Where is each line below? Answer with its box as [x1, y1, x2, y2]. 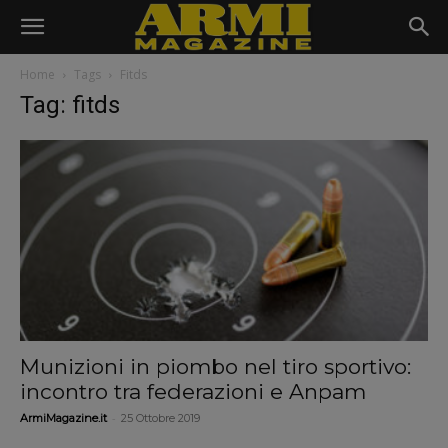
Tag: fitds [20, 91, 120, 119]
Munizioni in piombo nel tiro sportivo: [20, 354, 411, 380]
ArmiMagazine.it [20, 411, 107, 426]
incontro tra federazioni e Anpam [20, 379, 366, 405]
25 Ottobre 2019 [121, 411, 200, 426]
